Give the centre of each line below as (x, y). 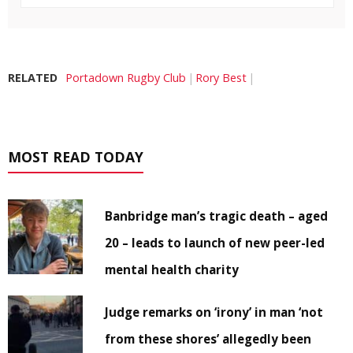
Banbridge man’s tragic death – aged (217, 216)
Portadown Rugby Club (126, 78)
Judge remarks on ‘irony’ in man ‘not (214, 312)
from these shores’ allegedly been (208, 339)
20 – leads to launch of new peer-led (215, 243)
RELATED (33, 78)
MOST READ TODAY (76, 157)
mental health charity (172, 270)
